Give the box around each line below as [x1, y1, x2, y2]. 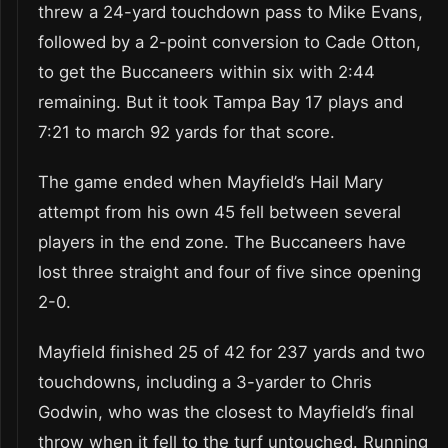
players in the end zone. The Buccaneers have [38, 231, 406, 252]
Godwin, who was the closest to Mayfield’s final [38, 401, 414, 422]
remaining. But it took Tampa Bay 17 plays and [38, 91, 403, 112]
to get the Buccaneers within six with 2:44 [38, 61, 375, 82]
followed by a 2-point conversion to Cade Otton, [38, 31, 421, 52]
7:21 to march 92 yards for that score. [38, 121, 335, 142]
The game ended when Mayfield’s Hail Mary [38, 171, 383, 192]
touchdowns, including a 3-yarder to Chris [38, 371, 372, 392]
